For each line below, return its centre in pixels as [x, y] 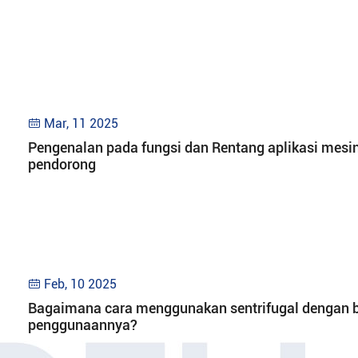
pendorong [62, 164]
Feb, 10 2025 [80, 284]
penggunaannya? [83, 324]
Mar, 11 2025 [81, 123]
